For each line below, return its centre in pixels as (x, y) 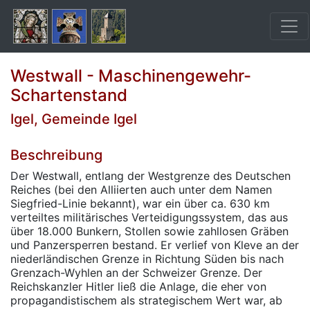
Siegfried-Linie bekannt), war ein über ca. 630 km (140, 203)
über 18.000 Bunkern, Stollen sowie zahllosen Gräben (149, 231)
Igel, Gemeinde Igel (74, 119)
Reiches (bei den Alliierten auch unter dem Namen (141, 190)
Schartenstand (69, 95)
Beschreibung (56, 155)
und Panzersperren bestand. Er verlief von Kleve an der (155, 245)
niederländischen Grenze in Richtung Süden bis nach (147, 259)
